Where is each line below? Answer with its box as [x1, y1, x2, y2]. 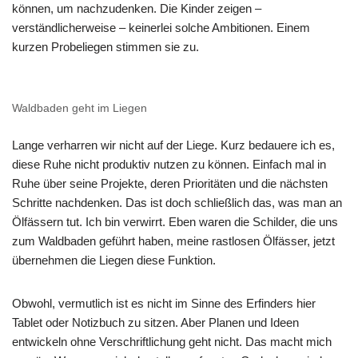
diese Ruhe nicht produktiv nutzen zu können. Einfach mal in [12, 157, 326, 171]
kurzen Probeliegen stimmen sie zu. [12, 40, 199, 54]
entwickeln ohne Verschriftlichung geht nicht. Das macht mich [12, 335, 332, 348]
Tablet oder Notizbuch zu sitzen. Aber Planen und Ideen [12, 316, 299, 329]
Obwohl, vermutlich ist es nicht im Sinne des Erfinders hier [12, 296, 316, 310]
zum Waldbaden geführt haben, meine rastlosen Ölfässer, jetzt [12, 234, 335, 248]
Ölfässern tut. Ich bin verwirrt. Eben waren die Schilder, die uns [12, 215, 338, 229]
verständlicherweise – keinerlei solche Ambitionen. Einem [12, 21, 310, 34]
